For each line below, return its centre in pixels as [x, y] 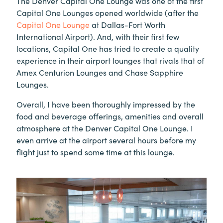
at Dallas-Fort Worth [127, 24]
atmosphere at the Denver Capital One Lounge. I [105, 128]
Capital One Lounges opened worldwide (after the [108, 12]
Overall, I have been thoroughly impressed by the [106, 104]
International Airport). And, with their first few [98, 36]
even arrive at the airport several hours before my [106, 140]
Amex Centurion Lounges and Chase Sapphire [100, 72]
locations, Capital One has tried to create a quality [108, 48]
